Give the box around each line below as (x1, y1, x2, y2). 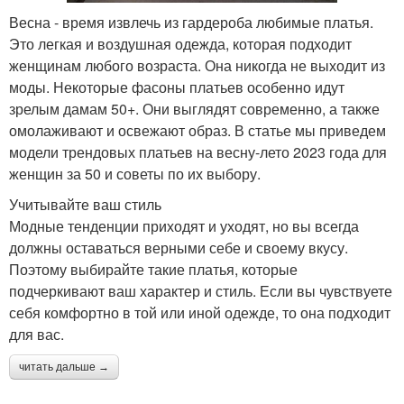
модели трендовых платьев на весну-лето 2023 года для (9, 142, 387, 163)
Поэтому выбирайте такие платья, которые (9, 259, 298, 280)
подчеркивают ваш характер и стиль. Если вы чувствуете (9, 280, 392, 302)
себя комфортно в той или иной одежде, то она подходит (9, 302, 390, 324)
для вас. (9, 324, 64, 345)
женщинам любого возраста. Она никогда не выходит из (9, 55, 385, 77)
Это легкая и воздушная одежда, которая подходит (9, 33, 352, 55)
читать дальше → (19, 361, 109, 374)
